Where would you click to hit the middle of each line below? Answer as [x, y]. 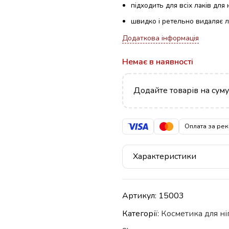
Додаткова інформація [161, 38]
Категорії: [142, 213]
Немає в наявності [158, 62]
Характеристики [165, 156]
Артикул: [140, 196]
